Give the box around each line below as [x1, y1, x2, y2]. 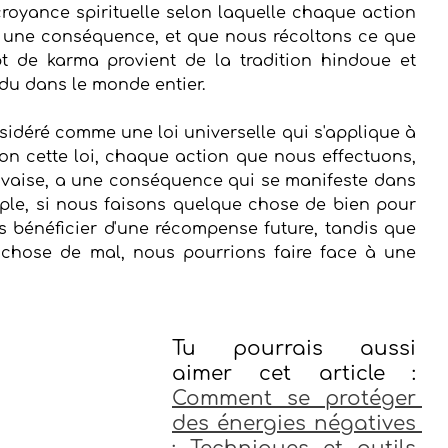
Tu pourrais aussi [172, 336, 416, 360]
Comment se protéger [172, 386, 416, 410]
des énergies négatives [172, 411, 416, 435]
